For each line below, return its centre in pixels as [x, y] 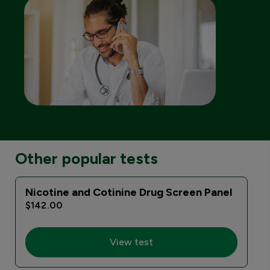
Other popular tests [86, 158]
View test [131, 242]
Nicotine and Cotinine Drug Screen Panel [129, 192]
